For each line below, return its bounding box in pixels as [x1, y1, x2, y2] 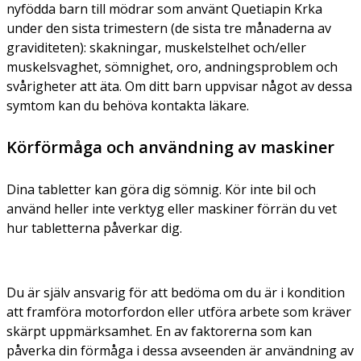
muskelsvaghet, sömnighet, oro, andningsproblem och [6, 57, 338, 76]
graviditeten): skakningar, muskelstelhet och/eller [6, 38, 306, 56]
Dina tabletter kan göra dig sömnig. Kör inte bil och [6, 180, 316, 198]
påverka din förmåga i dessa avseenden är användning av [6, 341, 354, 359]
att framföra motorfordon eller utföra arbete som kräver [6, 302, 351, 321]
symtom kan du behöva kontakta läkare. [6, 96, 249, 114]
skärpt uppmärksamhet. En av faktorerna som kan [6, 322, 312, 340]
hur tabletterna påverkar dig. [6, 218, 182, 237]
